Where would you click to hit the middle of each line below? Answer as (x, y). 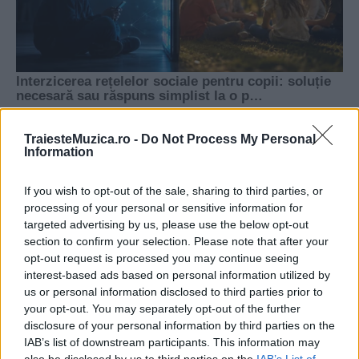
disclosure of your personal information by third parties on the (179, 325)
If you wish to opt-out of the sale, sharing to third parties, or (173, 191)
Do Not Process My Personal (228, 139)
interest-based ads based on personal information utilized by (177, 275)
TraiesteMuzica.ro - (83, 139)
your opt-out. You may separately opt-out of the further (162, 309)
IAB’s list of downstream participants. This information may (172, 342)
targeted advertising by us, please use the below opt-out (166, 224)
